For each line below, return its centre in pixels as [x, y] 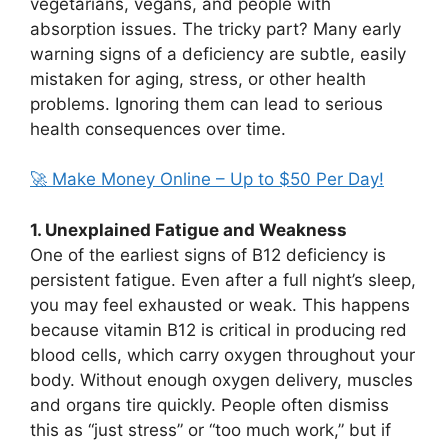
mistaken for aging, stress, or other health [198, 78]
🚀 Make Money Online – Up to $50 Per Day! [207, 179]
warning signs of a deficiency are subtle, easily [218, 53]
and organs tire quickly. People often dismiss [209, 404]
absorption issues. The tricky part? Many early [215, 28]
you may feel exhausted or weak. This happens [220, 304]
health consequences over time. [158, 128]
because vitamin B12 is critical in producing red [218, 329]
